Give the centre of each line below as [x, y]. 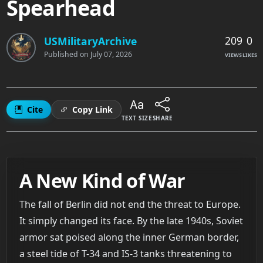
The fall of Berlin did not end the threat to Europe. [130, 205]
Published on [67, 54]
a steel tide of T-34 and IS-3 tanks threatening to [125, 254]
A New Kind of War [102, 181]
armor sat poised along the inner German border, [129, 237]
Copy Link [92, 110]
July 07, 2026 [111, 54]
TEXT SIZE [136, 119]
